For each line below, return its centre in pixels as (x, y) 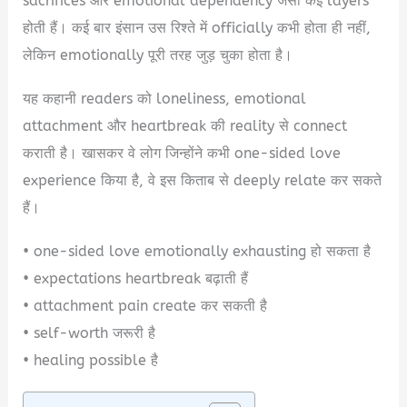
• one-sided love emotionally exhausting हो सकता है (197, 252)
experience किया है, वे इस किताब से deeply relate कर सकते (203, 181)
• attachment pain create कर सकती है (145, 306)
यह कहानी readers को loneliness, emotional (165, 99)
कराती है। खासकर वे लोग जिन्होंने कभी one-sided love (182, 154)
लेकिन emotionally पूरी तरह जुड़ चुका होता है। (158, 55)
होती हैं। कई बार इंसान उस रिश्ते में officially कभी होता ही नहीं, (197, 28)
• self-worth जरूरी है (89, 333)
